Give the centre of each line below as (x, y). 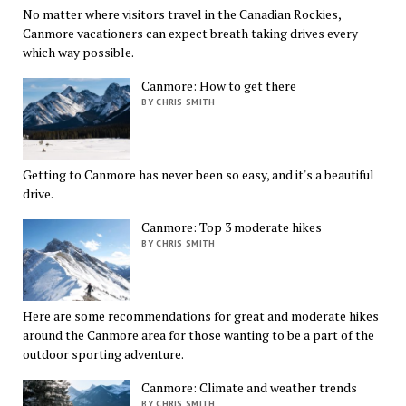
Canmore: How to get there (219, 86)
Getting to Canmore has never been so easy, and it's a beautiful (198, 175)
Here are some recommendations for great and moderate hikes (200, 315)
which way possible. (78, 53)
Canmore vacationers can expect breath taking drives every (190, 34)
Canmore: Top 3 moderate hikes (232, 227)
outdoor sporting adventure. (103, 353)
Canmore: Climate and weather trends (250, 387)
